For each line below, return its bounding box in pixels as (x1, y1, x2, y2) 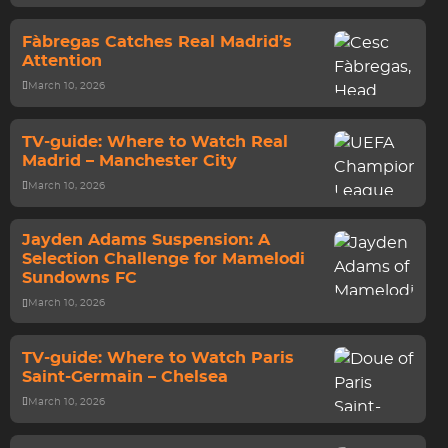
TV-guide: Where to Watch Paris (22, 349, 294, 366)
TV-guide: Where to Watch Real (22, 133, 288, 150)
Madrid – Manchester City (22, 152, 237, 169)
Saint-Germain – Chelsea (22, 368, 228, 385)
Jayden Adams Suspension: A (22, 232, 270, 248)
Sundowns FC (22, 270, 137, 286)
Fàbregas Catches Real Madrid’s (22, 33, 292, 50)
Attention (22, 52, 102, 69)
